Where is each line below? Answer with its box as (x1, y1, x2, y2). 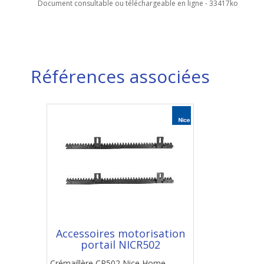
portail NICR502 (80, 237, 160, 252)
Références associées (31, 64, 210, 88)
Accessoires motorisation (55, 226, 185, 240)
